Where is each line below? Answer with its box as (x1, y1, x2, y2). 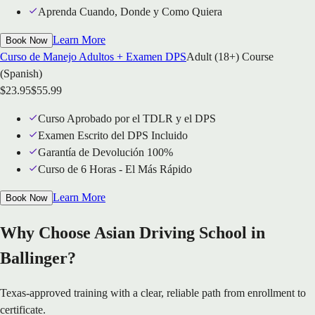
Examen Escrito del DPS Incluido (38, 129, 188, 142)
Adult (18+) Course (186, 51, 274, 63)
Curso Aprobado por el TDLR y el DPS (38, 112, 216, 125)
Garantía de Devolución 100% (38, 146, 173, 159)
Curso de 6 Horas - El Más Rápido (38, 163, 192, 176)
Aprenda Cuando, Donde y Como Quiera (38, 6, 222, 18)
